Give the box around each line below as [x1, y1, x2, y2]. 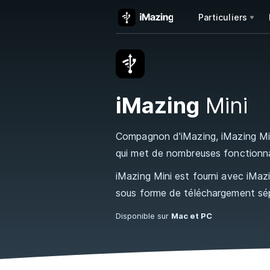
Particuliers [198, 11, 248, 22]
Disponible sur [116, 211, 171, 221]
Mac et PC [171, 211, 212, 221]
